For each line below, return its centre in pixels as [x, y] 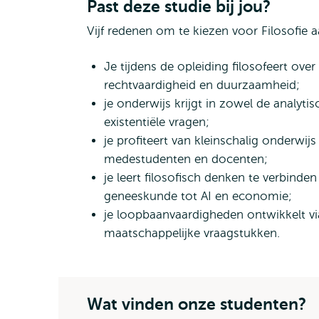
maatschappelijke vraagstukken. [192, 233]
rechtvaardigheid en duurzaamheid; [202, 85]
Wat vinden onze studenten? [197, 304]
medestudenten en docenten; [186, 159]
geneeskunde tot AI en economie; [198, 196]
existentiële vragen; [157, 122]
